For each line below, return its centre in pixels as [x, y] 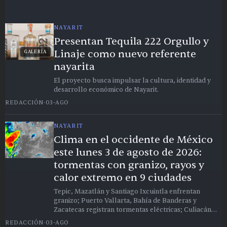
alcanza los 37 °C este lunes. [97, 219]
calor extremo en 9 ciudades [123, 178]
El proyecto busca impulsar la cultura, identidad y [132, 81]
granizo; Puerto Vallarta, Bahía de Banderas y [125, 201]
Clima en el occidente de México [133, 140]
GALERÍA [35, 52]
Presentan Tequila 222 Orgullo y [131, 42]
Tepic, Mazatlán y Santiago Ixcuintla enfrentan [127, 192]
